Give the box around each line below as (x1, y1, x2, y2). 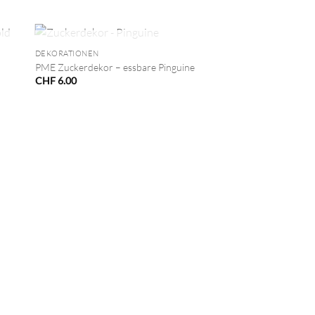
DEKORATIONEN (34, 49, 100, 59)
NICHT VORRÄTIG (75, 46, 168, 60)
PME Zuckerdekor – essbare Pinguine (34, 60, 195, 73)
